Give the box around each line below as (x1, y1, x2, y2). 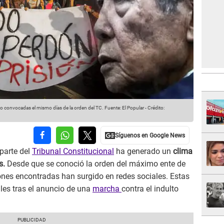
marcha (92, 184, 121, 194)
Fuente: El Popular (103, 105, 144, 111)
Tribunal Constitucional (32, 146, 114, 156)
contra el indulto (121, 184, 178, 194)
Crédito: (147, 105, 164, 111)
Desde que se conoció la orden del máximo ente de (5, 159, 185, 169)
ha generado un (114, 146, 171, 156)
